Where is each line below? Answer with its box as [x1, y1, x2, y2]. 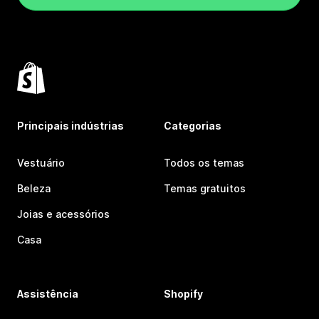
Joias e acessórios [17, 208, 110, 220]
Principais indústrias [17, 120, 124, 132]
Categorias [164, 120, 221, 132]
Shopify [164, 288, 203, 300]
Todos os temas [164, 157, 244, 169]
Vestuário [17, 157, 65, 169]
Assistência [17, 288, 78, 300]
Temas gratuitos [164, 182, 246, 194]
